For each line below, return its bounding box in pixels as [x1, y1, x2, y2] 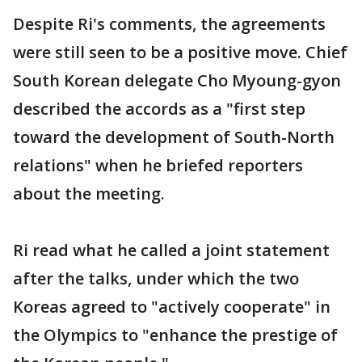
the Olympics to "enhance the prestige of [13, 324, 338, 346]
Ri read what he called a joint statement [13, 239, 330, 261]
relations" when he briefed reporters [13, 154, 303, 176]
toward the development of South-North [13, 126, 335, 148]
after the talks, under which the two [13, 267, 299, 289]
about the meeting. [13, 183, 165, 204]
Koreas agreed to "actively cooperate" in [13, 296, 330, 318]
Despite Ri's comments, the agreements [13, 13, 326, 35]
